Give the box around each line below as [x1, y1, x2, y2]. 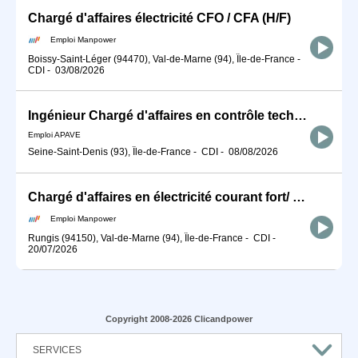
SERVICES [33, 344, 82, 356]
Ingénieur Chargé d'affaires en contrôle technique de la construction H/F [294, 108, 307, 122]
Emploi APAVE [28, 130, 81, 140]
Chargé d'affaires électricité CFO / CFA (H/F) [28, 10, 291, 25]
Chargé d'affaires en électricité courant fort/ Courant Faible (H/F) [292, 190, 305, 205]
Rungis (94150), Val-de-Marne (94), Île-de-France [28, 233, 243, 244]
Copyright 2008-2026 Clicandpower [105, 314, 253, 324]
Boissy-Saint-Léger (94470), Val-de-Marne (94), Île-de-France [28, 53, 295, 65]
